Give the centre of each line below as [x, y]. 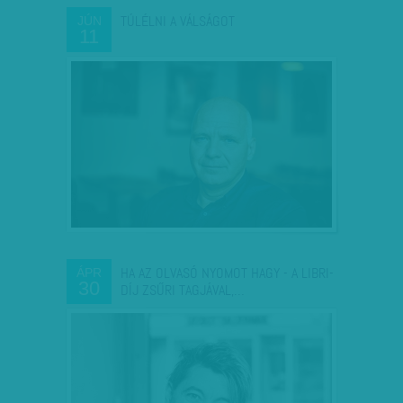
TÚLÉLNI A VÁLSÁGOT [178, 21]
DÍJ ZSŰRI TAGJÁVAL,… [183, 290]
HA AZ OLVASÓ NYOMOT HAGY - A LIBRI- [227, 273]
